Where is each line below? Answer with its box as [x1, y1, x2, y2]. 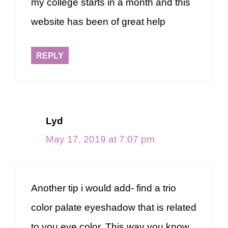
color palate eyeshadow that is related [31, 202, 196, 213]
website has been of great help [31, 16, 165, 27]
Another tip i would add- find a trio [31, 182, 176, 193]
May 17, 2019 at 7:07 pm [46, 134, 155, 145]
